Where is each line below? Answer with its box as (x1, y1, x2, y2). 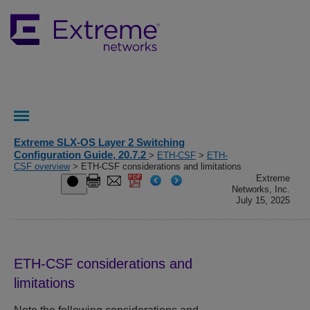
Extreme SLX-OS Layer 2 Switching (14, 136, 185, 148)
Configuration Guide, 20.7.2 (14, 149, 149, 161)
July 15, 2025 (236, 195, 291, 206)
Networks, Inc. (232, 184, 291, 194)
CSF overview (14, 161, 70, 172)
